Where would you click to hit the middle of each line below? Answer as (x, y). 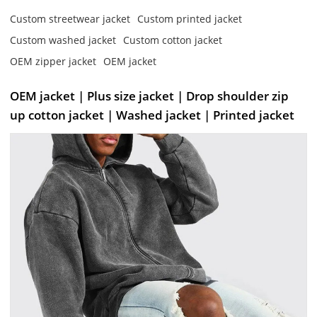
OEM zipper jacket (53, 61)
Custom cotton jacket (173, 40)
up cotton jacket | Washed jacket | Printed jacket (152, 115)
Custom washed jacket (63, 40)
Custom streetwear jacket (70, 18)
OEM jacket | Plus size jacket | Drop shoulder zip (150, 96)
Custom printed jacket (190, 18)
